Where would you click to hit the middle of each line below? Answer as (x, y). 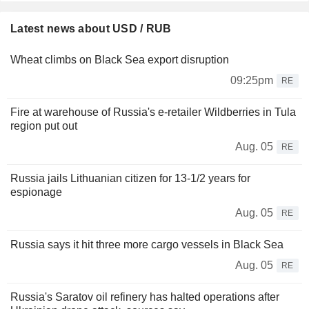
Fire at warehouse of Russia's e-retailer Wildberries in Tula (153, 112)
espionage (36, 192)
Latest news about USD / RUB (91, 29)
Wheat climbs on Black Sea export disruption (120, 60)
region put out (44, 126)
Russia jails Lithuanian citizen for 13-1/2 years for (130, 179)
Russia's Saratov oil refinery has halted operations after (145, 297)
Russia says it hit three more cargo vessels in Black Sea (147, 245)
